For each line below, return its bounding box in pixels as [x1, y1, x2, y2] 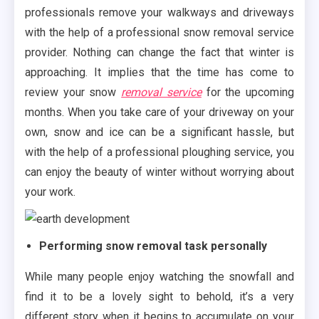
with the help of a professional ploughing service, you [25, 145, 294, 159]
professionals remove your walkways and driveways [25, 6, 294, 20]
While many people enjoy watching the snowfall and [25, 270, 294, 284]
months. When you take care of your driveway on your [25, 105, 294, 120]
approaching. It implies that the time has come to [25, 66, 294, 80]
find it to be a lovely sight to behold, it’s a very [25, 290, 294, 304]
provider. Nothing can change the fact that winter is [25, 46, 294, 60]
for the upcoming [201, 85, 295, 100]
